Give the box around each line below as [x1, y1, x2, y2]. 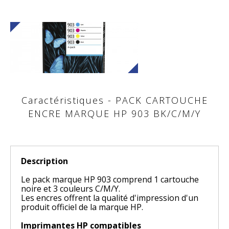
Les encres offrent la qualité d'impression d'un [21, 192, 198, 203]
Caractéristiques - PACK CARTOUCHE [21, 94, 208, 106]
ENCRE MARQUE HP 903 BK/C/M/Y [28, 107, 201, 120]
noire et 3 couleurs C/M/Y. [21, 183, 120, 194]
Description [21, 155, 68, 167]
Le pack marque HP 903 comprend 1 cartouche [21, 174, 199, 185]
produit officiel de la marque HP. [21, 201, 143, 213]
